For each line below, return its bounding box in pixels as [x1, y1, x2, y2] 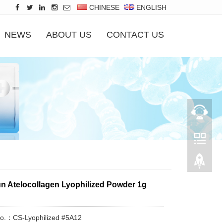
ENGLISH [134, 3, 166, 11]
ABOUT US [46, 30, 92, 40]
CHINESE [87, 3, 119, 11]
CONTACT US [107, 30, 164, 40]
